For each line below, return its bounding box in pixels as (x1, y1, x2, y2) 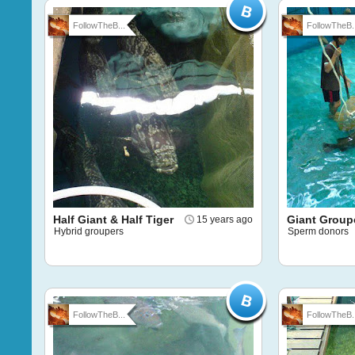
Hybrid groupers (54, 226, 124, 237)
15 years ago (197, 214, 253, 225)
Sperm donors (288, 226, 349, 237)
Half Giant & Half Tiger (53, 213, 174, 226)
